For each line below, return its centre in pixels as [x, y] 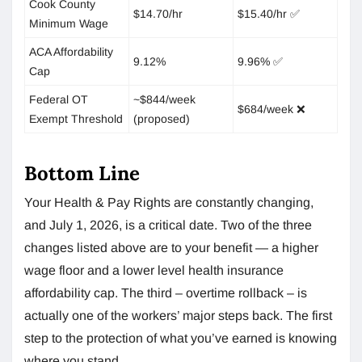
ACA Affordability [71, 51]
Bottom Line [82, 173]
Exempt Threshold [76, 118]
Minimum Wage [69, 23]
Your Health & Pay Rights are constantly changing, [169, 202]
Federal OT [59, 99]
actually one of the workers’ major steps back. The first [178, 315]
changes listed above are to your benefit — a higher [171, 247]
